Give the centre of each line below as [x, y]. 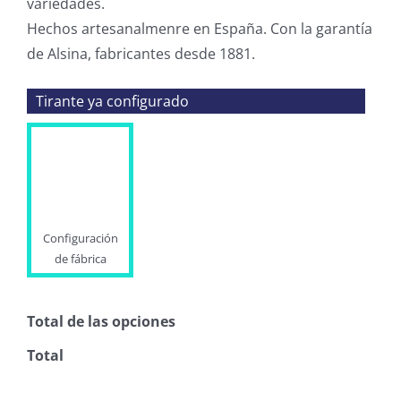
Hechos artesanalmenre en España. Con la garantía [200, 28]
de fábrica [80, 259]
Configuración [80, 239]
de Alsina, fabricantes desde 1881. [141, 53]
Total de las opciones [101, 322]
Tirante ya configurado [112, 101]
